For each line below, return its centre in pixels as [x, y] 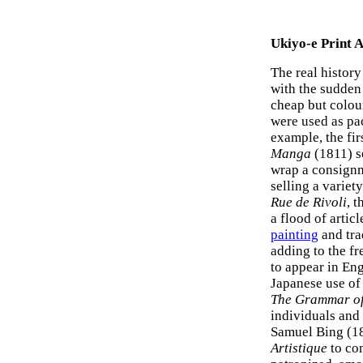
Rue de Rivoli [309, 202]
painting [295, 235]
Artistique [299, 348]
